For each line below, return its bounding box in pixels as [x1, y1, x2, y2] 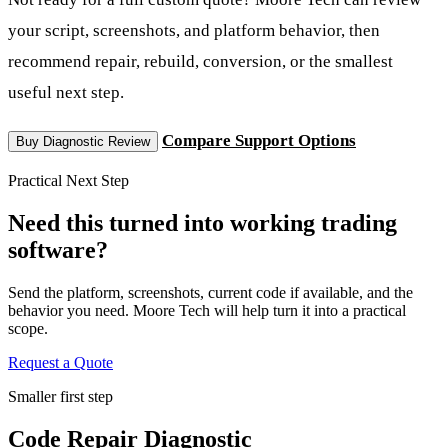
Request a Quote [8, 353, 113, 371]
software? [8, 236, 108, 263]
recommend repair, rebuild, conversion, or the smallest [8, 51, 393, 71]
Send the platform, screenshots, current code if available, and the [8, 283, 413, 301]
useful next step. [8, 82, 124, 102]
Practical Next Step [8, 171, 129, 189]
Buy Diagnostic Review [16, 133, 150, 149]
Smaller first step [8, 387, 113, 405]
